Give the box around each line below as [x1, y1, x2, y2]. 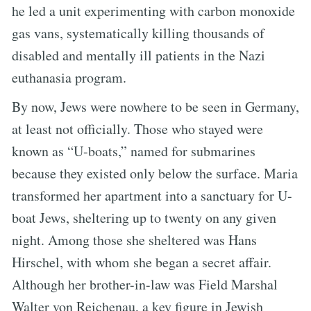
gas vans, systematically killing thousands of [12, 23, 264, 42]
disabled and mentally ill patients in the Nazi [12, 45, 265, 65]
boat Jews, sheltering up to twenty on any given [12, 208, 276, 227]
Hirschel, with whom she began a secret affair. [12, 252, 271, 271]
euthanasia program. [12, 67, 126, 87]
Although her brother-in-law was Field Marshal [12, 274, 278, 294]
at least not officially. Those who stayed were [12, 119, 263, 138]
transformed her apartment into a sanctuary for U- [12, 185, 292, 205]
